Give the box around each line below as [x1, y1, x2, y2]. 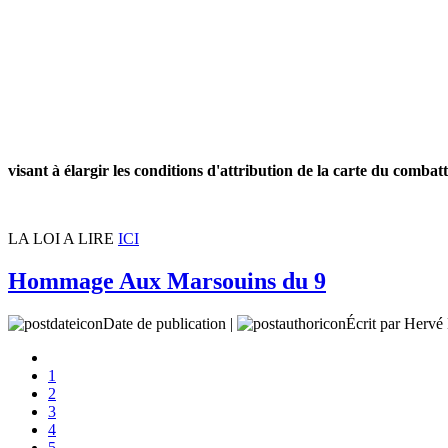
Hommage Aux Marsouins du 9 [8, 268, 326, 295]
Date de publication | [103, 315, 237, 333]
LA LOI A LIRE [8, 230, 118, 248]
